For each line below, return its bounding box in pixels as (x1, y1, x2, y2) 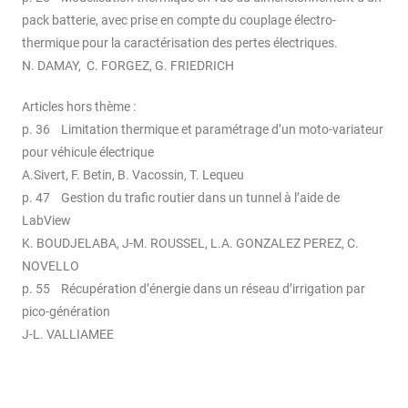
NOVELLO (22, 258, 79, 273)
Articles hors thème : (22, 98, 136, 114)
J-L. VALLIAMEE (22, 326, 114, 342)
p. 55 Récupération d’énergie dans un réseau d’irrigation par (22, 280, 365, 296)
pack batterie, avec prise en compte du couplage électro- (22, 12, 336, 27)
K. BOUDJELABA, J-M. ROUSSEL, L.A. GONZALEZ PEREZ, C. (22, 235, 359, 250)
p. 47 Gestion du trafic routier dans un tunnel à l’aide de (22, 189, 340, 205)
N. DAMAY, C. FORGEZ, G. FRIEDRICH (22, 57, 234, 73)
